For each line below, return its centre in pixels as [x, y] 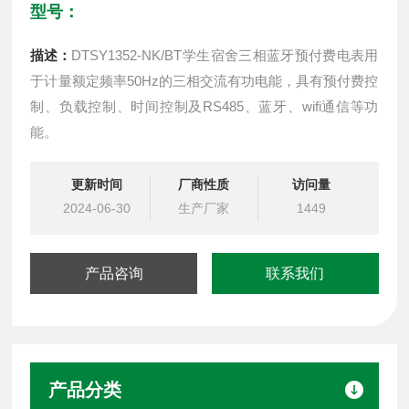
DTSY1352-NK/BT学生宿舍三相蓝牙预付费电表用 [225, 55]
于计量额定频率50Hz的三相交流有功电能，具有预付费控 [204, 80]
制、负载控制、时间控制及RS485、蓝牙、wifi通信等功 [204, 106]
